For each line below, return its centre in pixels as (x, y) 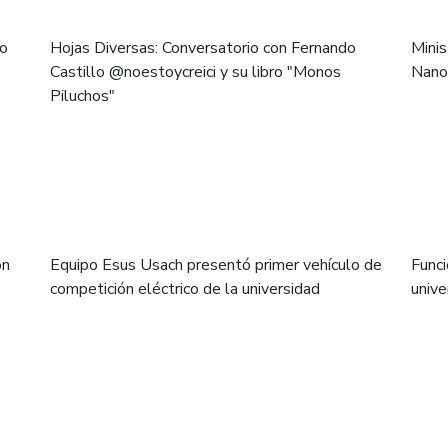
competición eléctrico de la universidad (185, 289)
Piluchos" (83, 96)
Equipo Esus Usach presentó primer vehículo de (216, 265)
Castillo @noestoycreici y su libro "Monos (196, 72)
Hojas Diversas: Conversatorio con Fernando (203, 48)
